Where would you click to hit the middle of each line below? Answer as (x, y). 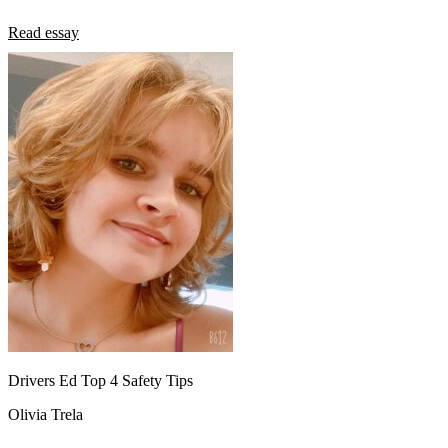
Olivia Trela (45, 414)
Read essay (43, 32)
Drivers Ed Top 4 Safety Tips (100, 380)
